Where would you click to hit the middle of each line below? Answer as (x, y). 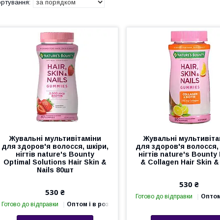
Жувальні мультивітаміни (55, 138)
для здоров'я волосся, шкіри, (55, 146)
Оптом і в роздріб (95, 204)
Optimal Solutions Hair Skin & (55, 162)
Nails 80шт (55, 170)
